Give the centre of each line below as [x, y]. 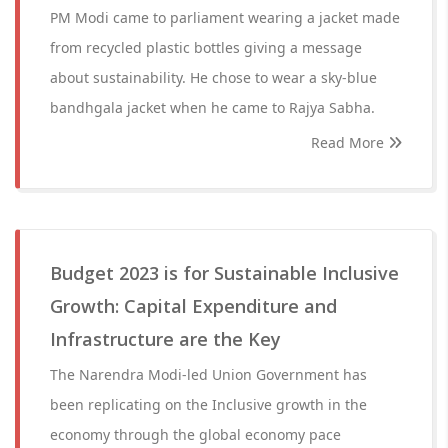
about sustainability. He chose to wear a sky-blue [213, 77]
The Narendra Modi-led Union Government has [208, 374]
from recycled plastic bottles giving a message [206, 47]
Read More [349, 142]
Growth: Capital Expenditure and [193, 306]
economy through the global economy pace [195, 434]
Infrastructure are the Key [165, 339]
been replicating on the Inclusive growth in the [208, 404]
